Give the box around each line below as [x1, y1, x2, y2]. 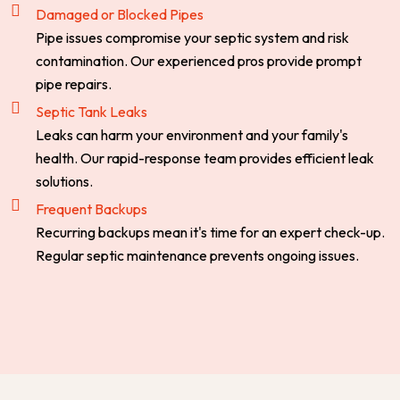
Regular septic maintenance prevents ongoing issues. [35, 246, 359, 265]
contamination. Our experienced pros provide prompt [35, 52, 362, 71]
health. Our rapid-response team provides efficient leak [35, 149, 374, 168]
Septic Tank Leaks [35, 103, 147, 121]
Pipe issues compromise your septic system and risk [35, 29, 349, 47]
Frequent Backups [35, 200, 147, 219]
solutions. [35, 172, 93, 191]
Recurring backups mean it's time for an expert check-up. [35, 223, 385, 242]
